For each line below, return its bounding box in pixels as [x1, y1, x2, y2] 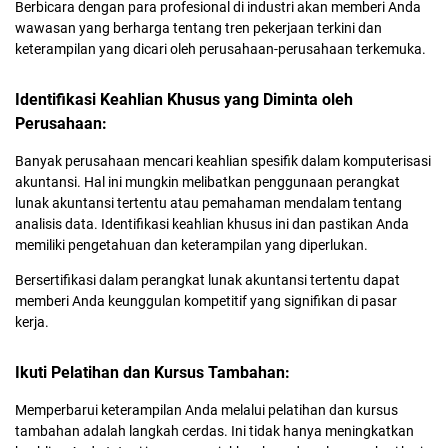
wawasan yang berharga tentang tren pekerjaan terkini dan [15, 20, 382, 36]
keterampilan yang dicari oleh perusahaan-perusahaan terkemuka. [15, 41, 426, 57]
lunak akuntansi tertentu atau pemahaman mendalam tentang [15, 195, 402, 211]
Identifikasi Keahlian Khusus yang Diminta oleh [15, 90, 353, 109]
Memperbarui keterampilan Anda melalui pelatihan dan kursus [15, 402, 398, 418]
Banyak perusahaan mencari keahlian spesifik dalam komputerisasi [15, 153, 431, 169]
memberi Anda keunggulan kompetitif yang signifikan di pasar [15, 293, 397, 309]
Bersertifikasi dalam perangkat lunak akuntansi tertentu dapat [15, 272, 400, 288]
